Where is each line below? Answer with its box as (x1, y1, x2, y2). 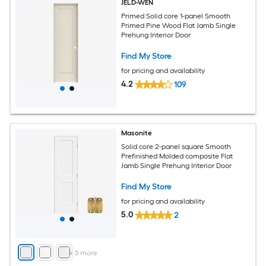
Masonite (121, 129, 153, 138)
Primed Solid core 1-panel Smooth (121, 11, 231, 20)
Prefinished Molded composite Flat (121, 151, 233, 160)
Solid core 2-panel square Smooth (121, 142, 232, 151)
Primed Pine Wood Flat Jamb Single (121, 21, 236, 30)
